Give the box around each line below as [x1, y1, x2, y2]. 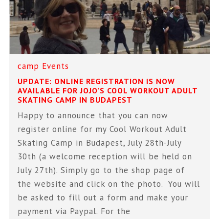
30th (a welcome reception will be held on [18, 151, 193, 162]
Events [42, 60, 69, 71]
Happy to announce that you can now [18, 109, 169, 121]
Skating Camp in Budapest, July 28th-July [18, 137, 182, 148]
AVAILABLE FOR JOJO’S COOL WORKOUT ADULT [18, 85, 198, 95]
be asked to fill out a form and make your [18, 192, 189, 203]
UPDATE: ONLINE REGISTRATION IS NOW [18, 76, 175, 86]
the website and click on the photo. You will [18, 178, 200, 189]
